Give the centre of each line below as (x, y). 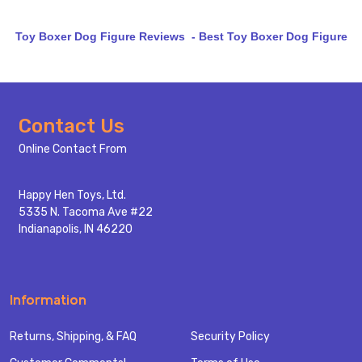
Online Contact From (72, 149)
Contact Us (71, 126)
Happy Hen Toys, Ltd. (72, 196)
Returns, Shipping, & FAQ (73, 337)
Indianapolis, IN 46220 (75, 229)
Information (48, 300)
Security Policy (230, 337)
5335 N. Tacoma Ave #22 (85, 213)
